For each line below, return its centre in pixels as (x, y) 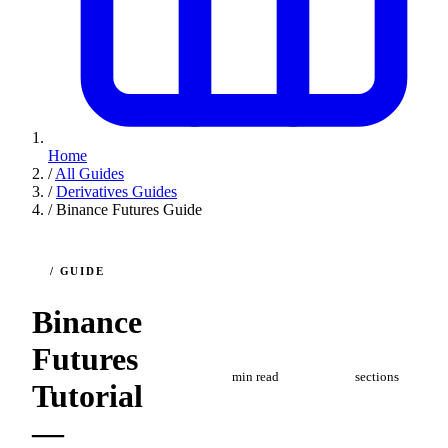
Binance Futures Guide (129, 209)
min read (255, 377)
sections (376, 377)
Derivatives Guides (116, 191)
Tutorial (87, 396)
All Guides (89, 173)
